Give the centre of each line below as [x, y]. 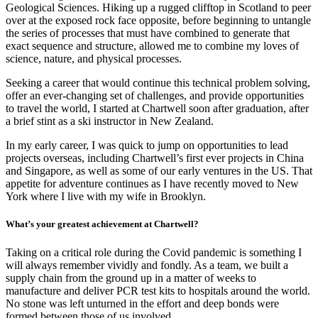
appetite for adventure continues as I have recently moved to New [152, 184]
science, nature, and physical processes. [94, 59]
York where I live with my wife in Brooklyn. [106, 197]
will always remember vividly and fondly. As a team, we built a [147, 265]
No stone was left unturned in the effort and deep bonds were [142, 303]
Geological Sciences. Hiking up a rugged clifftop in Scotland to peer [158, 8]
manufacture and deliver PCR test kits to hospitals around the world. [158, 290]
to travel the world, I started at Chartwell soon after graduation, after [157, 109]
